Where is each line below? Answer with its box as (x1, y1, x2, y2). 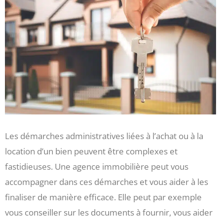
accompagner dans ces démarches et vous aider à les (5, 176, 208, 187)
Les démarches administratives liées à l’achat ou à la (5, 130, 203, 142)
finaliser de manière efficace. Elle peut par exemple (5, 191, 202, 203)
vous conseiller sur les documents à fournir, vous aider (5, 206, 213, 218)
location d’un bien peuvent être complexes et (5, 145, 178, 157)
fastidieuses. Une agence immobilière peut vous (5, 160, 188, 172)
